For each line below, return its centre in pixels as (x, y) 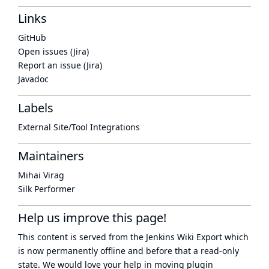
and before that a (163, 251)
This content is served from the (82, 237)
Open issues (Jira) (53, 51)
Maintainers (51, 156)
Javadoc (33, 79)
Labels (36, 108)
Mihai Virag (41, 175)
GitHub (32, 38)
